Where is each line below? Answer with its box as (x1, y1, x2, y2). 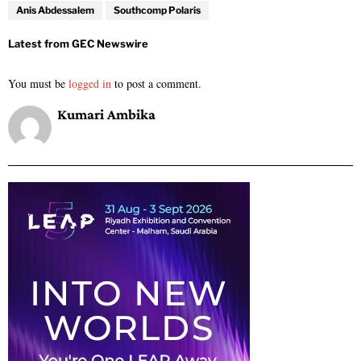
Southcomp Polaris (114, 3, 201, 16)
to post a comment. (111, 75, 201, 91)
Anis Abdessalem (16, 3, 94, 16)
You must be (8, 75, 68, 91)
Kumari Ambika (57, 106, 156, 122)
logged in (68, 75, 111, 91)
